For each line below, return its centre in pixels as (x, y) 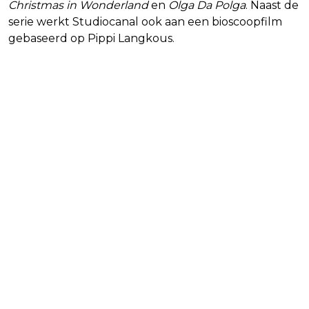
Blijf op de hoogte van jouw (136, 286)
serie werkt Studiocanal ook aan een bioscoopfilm (145, 21)
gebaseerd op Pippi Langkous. (91, 38)
